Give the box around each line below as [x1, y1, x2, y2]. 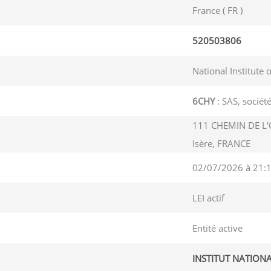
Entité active [192, 222, 243, 234]
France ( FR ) [192, 4, 243, 16]
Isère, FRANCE [192, 137, 250, 149]
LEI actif [192, 192, 224, 204]
